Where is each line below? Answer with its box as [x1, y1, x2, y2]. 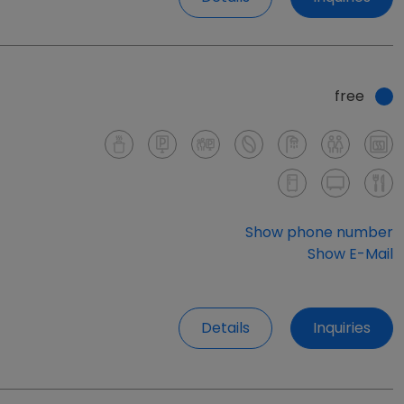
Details [201, 305, 250, 326]
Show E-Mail [308, 230, 393, 252]
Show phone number [245, 208, 393, 230]
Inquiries [313, 305, 371, 326]
